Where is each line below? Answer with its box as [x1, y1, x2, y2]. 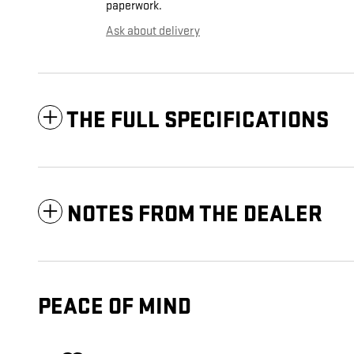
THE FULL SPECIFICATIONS [66, 107, 329, 135]
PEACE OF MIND [38, 293, 191, 322]
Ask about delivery [106, 24, 200, 40]
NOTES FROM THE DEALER [67, 201, 322, 229]
